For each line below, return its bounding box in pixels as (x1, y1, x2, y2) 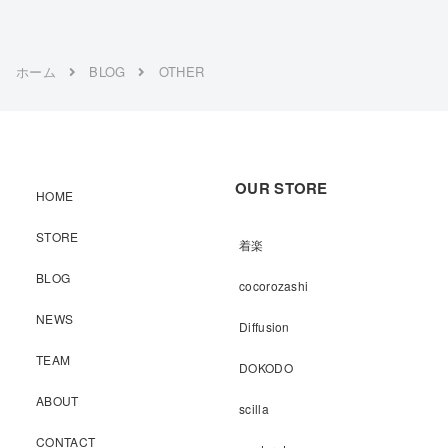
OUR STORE (235, 177, 328, 200)
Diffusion (239, 318, 290, 336)
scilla (239, 400, 269, 418)
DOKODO (239, 359, 293, 377)
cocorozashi (239, 277, 309, 295)
